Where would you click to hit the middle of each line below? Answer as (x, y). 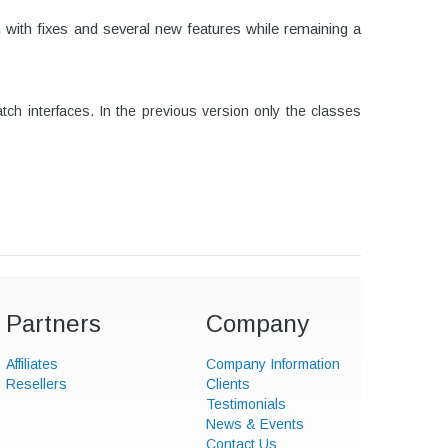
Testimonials (246, 404)
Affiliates (32, 364)
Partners (53, 323)
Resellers (36, 384)
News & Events (255, 424)
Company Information (273, 364)
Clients (228, 384)
